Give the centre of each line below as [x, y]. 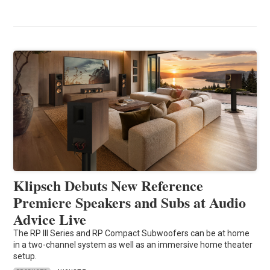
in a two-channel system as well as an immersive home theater [133, 245]
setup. [25, 256]
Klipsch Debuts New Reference [108, 186]
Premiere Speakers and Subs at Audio [130, 202]
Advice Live [50, 219]
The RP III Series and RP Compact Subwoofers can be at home [132, 234]
